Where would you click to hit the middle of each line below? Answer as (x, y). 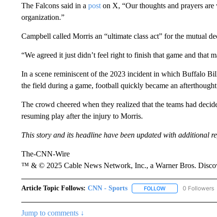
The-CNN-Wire (45, 154)
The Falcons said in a (54, 6)
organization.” (43, 17)
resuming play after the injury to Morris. (82, 116)
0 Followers (198, 188)
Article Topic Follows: (53, 188)
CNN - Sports (107, 188)
